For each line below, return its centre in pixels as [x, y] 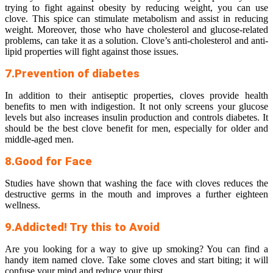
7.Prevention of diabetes [72, 74]
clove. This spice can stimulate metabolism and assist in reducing [136, 19]
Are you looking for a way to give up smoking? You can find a [136, 249]
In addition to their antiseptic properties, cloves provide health [136, 96]
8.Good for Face [48, 162]
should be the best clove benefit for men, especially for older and [136, 129]
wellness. [23, 205]
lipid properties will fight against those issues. [92, 52]
